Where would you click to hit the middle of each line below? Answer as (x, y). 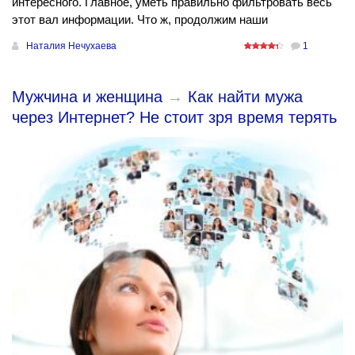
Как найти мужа (245, 97)
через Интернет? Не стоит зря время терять (174, 118)
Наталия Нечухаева (71, 46)
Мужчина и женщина (87, 97)
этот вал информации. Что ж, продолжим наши (140, 20)
